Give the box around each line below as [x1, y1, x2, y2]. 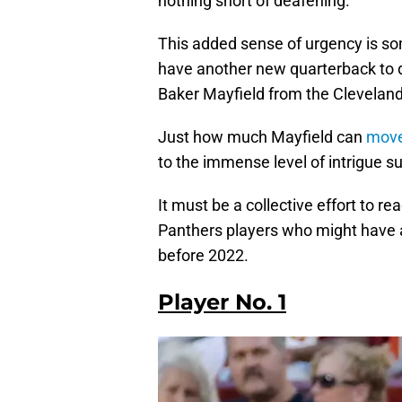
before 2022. [158, 246, 249, 266]
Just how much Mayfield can [158, 127, 366, 147]
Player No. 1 [158, 289, 286, 316]
